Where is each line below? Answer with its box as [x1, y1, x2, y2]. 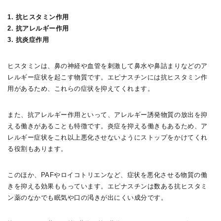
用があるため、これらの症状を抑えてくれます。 [7, 85, 154, 93]
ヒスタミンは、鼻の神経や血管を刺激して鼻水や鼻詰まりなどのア [7, 62, 208, 70]
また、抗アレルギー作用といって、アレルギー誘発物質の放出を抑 [7, 111, 208, 119]
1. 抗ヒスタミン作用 [7, 13, 69, 21]
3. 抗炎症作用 [7, 36, 49, 44]
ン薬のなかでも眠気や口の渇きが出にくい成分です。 [7, 194, 168, 202]
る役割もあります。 [7, 145, 68, 153]
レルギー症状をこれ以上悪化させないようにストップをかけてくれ [7, 134, 208, 142]
